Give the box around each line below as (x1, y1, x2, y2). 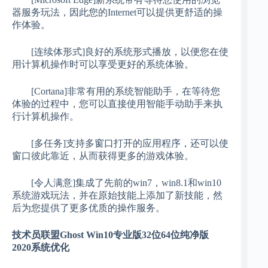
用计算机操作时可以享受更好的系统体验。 (12, 59, 194, 70)
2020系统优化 (12, 242, 69, 253)
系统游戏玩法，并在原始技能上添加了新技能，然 (12, 190, 223, 201)
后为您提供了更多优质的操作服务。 (12, 203, 165, 214)
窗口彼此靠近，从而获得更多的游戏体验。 (12, 151, 194, 162)
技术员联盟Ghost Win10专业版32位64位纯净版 (12, 230, 209, 240)
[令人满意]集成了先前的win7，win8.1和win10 (12, 178, 221, 188)
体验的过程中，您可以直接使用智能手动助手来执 (12, 99, 223, 109)
